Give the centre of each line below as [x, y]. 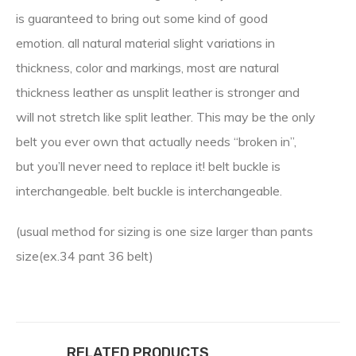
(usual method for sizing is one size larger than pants [164, 232]
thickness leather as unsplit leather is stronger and [158, 93]
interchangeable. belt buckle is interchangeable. [149, 191]
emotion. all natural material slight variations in [145, 43]
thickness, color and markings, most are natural [147, 68]
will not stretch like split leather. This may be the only [166, 117]
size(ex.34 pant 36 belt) [85, 256]
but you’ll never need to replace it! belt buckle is [148, 166]
